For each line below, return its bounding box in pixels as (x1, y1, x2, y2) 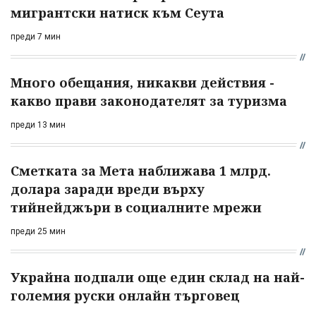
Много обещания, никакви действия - (11, 73, 274, 91)
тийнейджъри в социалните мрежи (11, 198, 262, 216)
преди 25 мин (11, 226, 66, 236)
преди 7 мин (11, 31, 61, 42)
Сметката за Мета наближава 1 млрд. (11, 162, 271, 179)
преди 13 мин (11, 119, 66, 130)
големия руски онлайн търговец (11, 286, 240, 304)
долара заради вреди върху (11, 180, 205, 197)
